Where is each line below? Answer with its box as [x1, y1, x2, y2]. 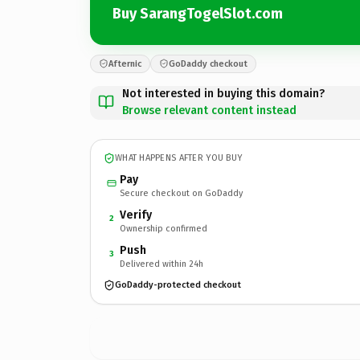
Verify [120, 207, 152, 222]
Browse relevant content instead [122, 103, 297, 117]
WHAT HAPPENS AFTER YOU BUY [115, 153, 243, 163]
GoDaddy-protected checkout [115, 280, 241, 290]
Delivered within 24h [120, 258, 203, 269]
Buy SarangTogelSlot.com [112, 5, 283, 22]
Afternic [108, 58, 141, 69]
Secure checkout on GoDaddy [120, 187, 243, 198]
